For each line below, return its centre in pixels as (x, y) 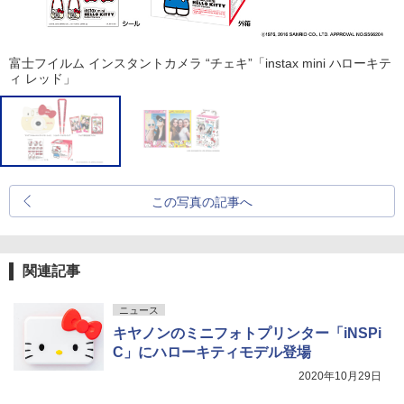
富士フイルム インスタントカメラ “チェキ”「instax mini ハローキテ (201, 63)
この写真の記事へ (202, 202)
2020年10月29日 (340, 376)
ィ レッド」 (42, 78)
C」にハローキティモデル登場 (212, 352)
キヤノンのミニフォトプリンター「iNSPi (247, 333)
